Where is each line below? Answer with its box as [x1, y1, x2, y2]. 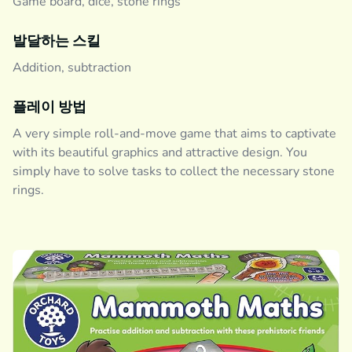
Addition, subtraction [13, 59, 131, 76]
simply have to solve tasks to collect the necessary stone [13, 163, 335, 180]
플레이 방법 [13, 98, 86, 115]
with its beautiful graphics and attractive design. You [13, 144, 307, 161]
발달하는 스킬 [13, 32, 101, 49]
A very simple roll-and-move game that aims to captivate [13, 125, 336, 142]
